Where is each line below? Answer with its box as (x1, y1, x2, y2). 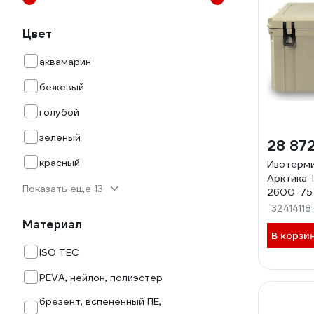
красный (39, 156, 80, 169)
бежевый (39, 81, 84, 93)
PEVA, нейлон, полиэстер (39, 271, 163, 284)
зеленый (39, 131, 81, 144)
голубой (39, 106, 79, 118)
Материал (22, 217, 82, 232)
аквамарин (39, 55, 91, 68)
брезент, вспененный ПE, (39, 295, 161, 308)
